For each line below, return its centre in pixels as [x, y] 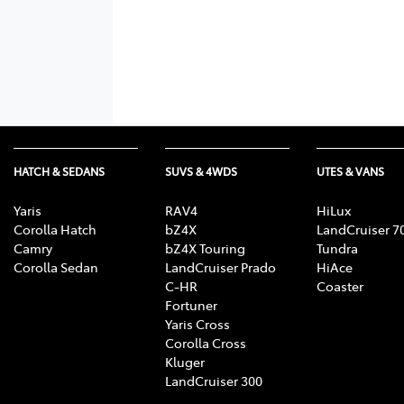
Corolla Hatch [55, 229]
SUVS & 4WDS [201, 171]
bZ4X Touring [205, 248]
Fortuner [191, 304]
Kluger [185, 361]
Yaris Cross [197, 323]
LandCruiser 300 [214, 380]
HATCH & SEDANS [59, 171]
